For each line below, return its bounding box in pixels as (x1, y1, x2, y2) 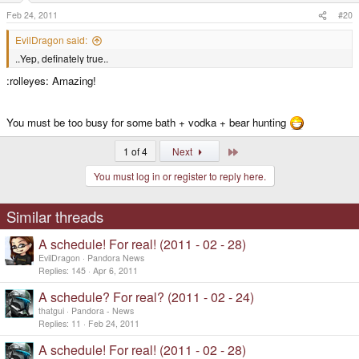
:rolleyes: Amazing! (6, 73, 96, 89)
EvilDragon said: (15, 33, 87, 47)
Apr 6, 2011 (93, 264, 138, 276)
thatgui (38, 305, 64, 317)
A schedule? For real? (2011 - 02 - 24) (38, 288, 254, 307)
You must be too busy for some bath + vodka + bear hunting (6, 115, 289, 131)
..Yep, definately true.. (15, 51, 108, 66)
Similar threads (6, 206, 103, 228)
